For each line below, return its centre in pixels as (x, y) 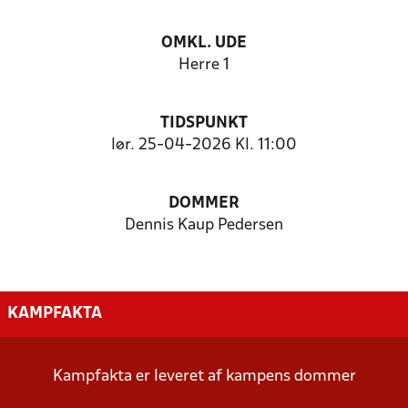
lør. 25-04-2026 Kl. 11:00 (204, 145)
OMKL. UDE (204, 43)
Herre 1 (204, 65)
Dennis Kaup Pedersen (204, 225)
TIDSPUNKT (204, 123)
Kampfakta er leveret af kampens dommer (204, 376)
